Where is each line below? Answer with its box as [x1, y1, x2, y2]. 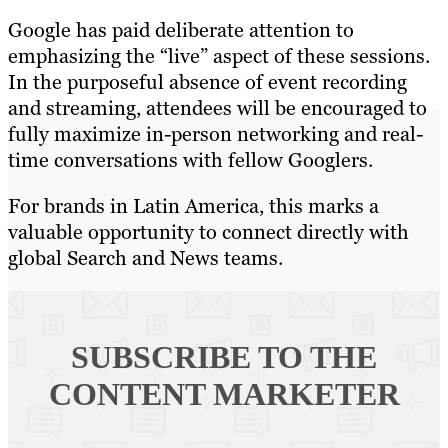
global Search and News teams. [8, 245, 283, 272]
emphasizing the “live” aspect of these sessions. [8, 43, 430, 70]
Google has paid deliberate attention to [8, 17, 354, 44]
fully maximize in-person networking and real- [8, 121, 423, 148]
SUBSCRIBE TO [71, 339, 303, 376]
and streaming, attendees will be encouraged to [8, 95, 427, 122]
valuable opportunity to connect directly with [8, 219, 409, 246]
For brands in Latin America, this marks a [8, 193, 379, 220]
